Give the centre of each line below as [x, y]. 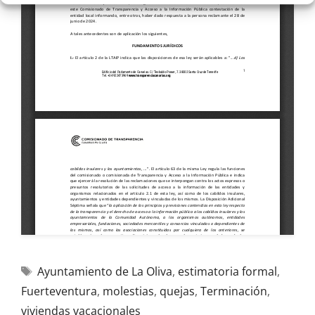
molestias [128, 291]
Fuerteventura [59, 291]
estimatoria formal [227, 271]
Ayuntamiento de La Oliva [104, 271]
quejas [177, 291]
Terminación [234, 291]
